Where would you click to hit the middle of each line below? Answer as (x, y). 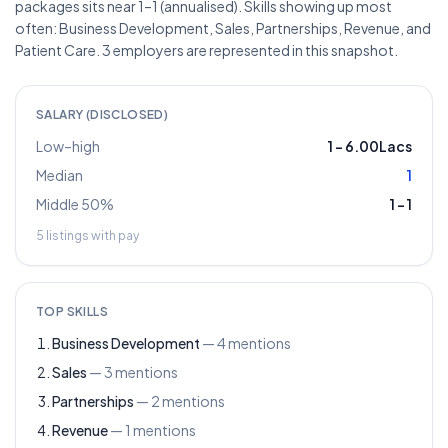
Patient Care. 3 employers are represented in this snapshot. (206, 50)
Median (59, 175)
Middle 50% (75, 204)
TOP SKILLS (72, 311)
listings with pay (91, 235)
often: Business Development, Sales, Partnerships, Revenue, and (223, 28)
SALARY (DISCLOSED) (102, 114)
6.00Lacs (378, 146)
